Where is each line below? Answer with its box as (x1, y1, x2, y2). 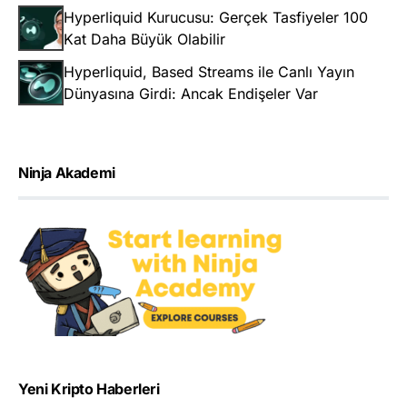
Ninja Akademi (18, 164, 115, 183)
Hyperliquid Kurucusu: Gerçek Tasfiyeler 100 (64, 8, 368, 27)
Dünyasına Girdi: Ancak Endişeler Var (64, 84, 318, 104)
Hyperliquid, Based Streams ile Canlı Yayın (64, 63, 354, 82)
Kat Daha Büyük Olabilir (64, 30, 225, 49)
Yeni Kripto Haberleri (18, 380, 160, 399)
